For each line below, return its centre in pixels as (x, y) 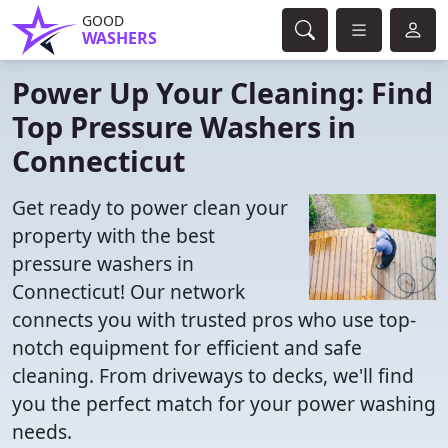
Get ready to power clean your (150, 207)
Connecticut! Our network (128, 291)
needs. (42, 431)
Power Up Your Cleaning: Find (222, 92)
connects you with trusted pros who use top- (214, 319)
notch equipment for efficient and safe (187, 347)
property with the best (113, 235)
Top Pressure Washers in (184, 126)
